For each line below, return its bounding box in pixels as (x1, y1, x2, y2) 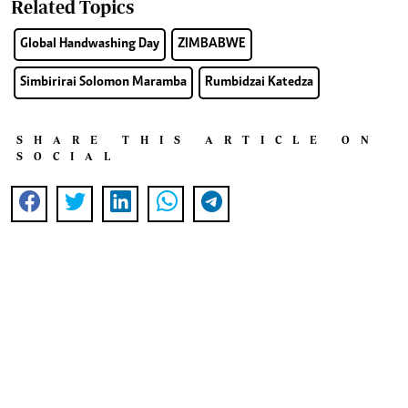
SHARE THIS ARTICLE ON (16, 134, 380, 146)
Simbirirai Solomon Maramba (20, 76, 187, 89)
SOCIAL (16, 150, 121, 162)
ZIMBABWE (178, 37, 246, 51)
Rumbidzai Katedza (205, 76, 313, 89)
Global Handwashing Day (20, 37, 159, 51)
